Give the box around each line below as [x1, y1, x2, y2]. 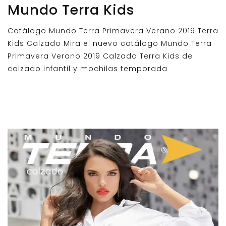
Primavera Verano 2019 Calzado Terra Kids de [8, 50, 193, 61]
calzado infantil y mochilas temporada [8, 63, 167, 74]
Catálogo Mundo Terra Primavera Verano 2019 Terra [8, 25, 218, 36]
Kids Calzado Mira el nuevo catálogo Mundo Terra [8, 38, 212, 48]
